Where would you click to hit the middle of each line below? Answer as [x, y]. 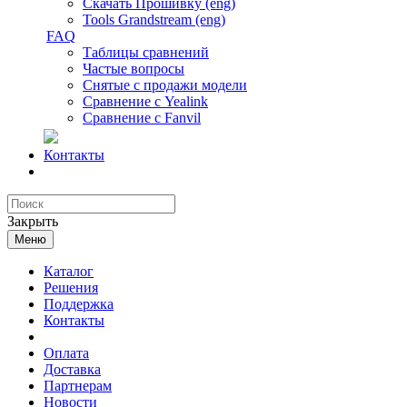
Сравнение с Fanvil [142, 118]
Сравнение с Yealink [145, 101]
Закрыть [33, 221]
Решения [71, 288]
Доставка [72, 369]
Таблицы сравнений [146, 52]
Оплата [66, 353]
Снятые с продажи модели [165, 85]
